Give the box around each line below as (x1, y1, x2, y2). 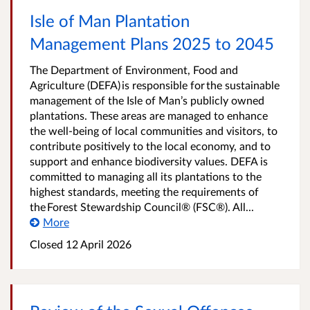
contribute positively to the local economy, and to (30, 139, 271, 152)
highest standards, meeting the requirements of (30, 185, 259, 198)
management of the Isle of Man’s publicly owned (30, 93, 264, 107)
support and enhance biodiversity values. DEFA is (30, 154, 268, 167)
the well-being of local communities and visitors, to (30, 124, 277, 137)
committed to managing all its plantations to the (30, 170, 262, 183)
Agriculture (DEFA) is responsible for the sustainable (30, 78, 280, 91)
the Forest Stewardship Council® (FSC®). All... (30, 200, 254, 213)
